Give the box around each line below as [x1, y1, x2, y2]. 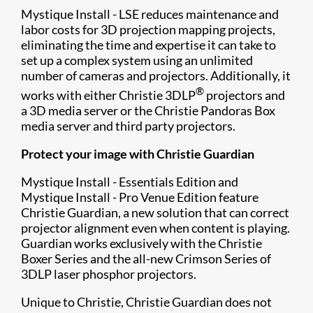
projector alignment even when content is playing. [21, 220, 290, 235]
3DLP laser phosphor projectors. [21, 266, 196, 282]
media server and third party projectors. [21, 118, 235, 133]
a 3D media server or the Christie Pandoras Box [21, 103, 275, 118]
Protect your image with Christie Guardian [21, 146, 254, 161]
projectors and [204, 87, 285, 103]
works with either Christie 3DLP [21, 87, 196, 103]
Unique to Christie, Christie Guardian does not [21, 294, 272, 310]
